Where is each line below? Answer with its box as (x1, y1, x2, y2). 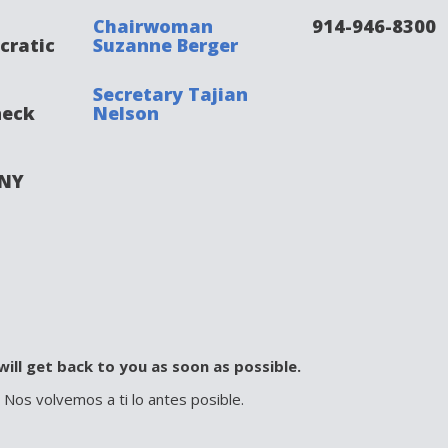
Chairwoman (92, 14, 213, 38)
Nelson (92, 101, 159, 125)
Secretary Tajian (92, 82, 248, 106)
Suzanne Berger (92, 33, 238, 57)
